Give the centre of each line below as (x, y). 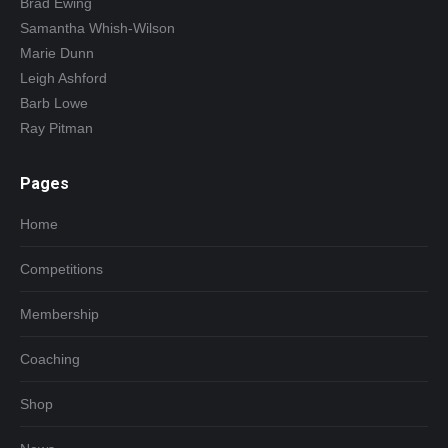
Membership (59, 314)
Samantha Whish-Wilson (97, 28)
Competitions (61, 269)
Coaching (50, 359)
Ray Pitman (56, 128)
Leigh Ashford (63, 78)
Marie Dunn (57, 53)
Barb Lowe (54, 103)
